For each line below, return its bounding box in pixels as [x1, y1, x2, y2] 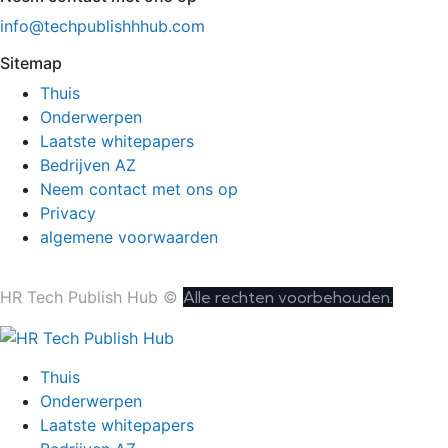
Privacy [40, 202, 96, 223]
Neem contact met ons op [40, 178, 238, 199]
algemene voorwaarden [40, 226, 218, 247]
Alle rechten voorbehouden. [183, 286, 393, 307]
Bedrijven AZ [40, 154, 136, 175]
